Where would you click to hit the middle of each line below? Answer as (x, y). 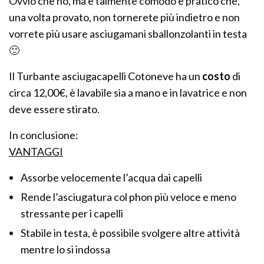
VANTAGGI (36, 152)
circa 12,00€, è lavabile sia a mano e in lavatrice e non (128, 93)
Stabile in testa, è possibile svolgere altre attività (130, 233)
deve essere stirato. (55, 109)
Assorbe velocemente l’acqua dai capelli (111, 178)
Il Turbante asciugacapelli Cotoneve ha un (106, 76)
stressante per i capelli (72, 214)
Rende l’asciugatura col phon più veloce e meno (128, 197)
